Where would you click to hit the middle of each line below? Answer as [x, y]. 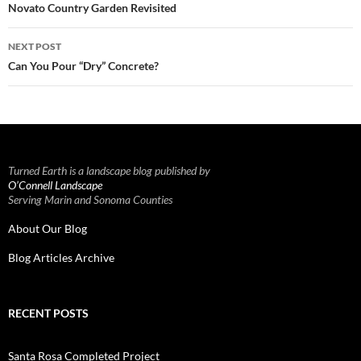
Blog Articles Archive [61, 257]
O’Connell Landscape [55, 185]
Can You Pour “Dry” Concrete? [83, 65]
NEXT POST [35, 46]
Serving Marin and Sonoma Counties [90, 199]
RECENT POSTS [48, 313]
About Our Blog [48, 228]
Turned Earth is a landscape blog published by [109, 170]
